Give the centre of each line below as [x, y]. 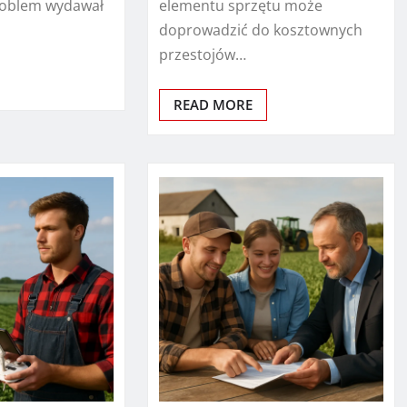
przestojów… [202, 54]
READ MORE [213, 104]
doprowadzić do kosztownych [260, 30]
